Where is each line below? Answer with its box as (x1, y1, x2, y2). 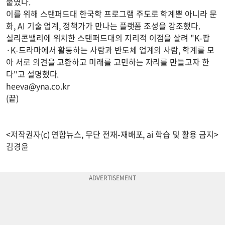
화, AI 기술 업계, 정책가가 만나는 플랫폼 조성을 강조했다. (6, 20, 200, 32)
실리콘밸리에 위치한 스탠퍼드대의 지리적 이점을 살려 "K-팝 (6, 32, 210, 44)
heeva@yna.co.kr (6, 80, 70, 92)
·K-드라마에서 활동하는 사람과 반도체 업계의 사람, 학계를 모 (6, 44, 214, 56)
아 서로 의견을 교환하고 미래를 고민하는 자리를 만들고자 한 (6, 56, 209, 68)
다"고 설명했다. (6, 68, 59, 80)
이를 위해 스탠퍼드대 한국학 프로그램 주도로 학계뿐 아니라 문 (6, 8, 217, 20)
